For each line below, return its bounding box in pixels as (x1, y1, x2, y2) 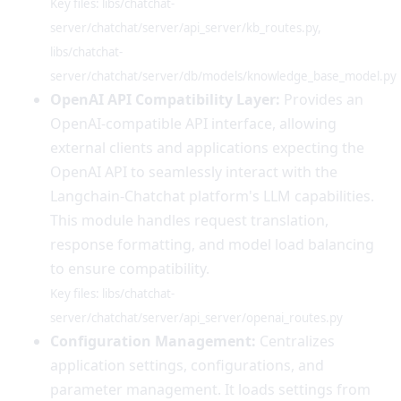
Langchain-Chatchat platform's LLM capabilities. (50, 185, 374, 206)
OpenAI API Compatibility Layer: (50, 89, 280, 109)
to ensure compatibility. (50, 258, 209, 278)
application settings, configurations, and (50, 354, 324, 375)
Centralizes (256, 330, 335, 351)
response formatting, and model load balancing (50, 234, 374, 254)
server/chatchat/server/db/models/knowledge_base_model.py (50, 67, 397, 84)
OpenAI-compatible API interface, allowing (50, 113, 337, 133)
